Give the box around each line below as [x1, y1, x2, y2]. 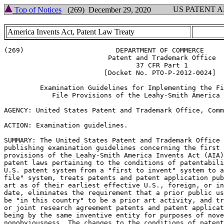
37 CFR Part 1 [4, 61, 188, 69]
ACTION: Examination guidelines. [4, 121, 128, 129]
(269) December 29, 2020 [61, 5, 151, 14]
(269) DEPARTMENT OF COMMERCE [4, 46, 204, 54]
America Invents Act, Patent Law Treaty [7, 27, 134, 36]
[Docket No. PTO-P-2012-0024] [4, 69, 216, 76]
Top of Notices [12, 5, 61, 14]
